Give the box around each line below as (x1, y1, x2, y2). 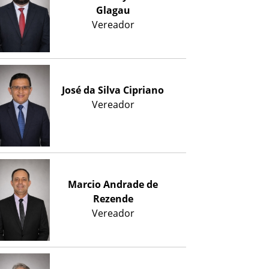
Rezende (92, 192, 133, 205)
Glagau (95, 4, 130, 17)
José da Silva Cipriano (62, 83, 165, 97)
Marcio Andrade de (68, 177, 159, 191)
